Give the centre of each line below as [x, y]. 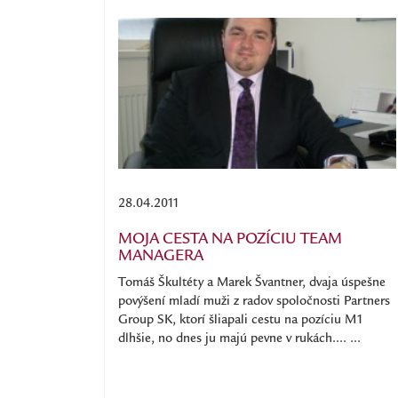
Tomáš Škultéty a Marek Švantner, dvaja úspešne [252, 283]
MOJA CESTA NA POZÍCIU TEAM [230, 240]
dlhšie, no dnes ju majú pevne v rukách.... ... [239, 339]
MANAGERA [161, 257]
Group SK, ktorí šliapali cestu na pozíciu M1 [241, 321]
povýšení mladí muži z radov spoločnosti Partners [254, 302]
